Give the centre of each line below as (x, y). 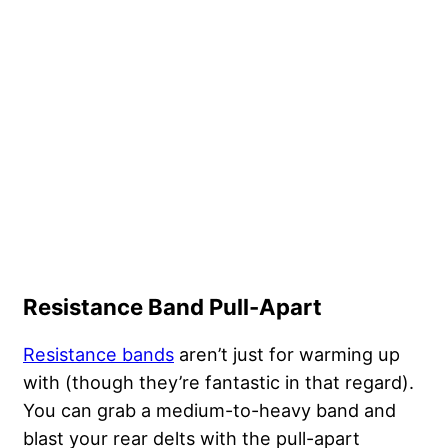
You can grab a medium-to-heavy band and (209, 410)
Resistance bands (98, 354)
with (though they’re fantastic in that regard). (218, 382)
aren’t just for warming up (287, 354)
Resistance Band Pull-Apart (172, 307)
